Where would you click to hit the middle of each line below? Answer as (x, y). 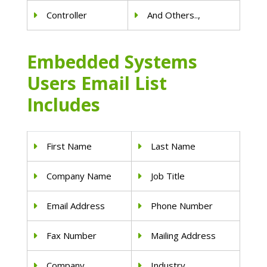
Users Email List (97, 83)
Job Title (168, 176)
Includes (63, 105)
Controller (67, 15)
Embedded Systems (112, 62)
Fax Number (72, 236)
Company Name (79, 176)
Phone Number (182, 206)
